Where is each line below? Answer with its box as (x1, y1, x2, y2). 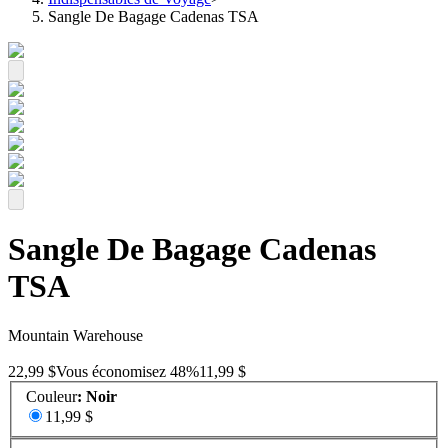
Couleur (26, 388, 77, 406)
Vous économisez (56, 362, 166, 380)
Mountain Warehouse (8, 326, 143, 344)
